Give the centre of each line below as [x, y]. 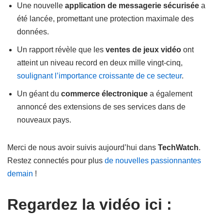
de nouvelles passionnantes [153, 161]
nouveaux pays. [44, 120]
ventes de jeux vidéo [143, 50]
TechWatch [178, 147]
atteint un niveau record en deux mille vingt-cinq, [100, 63]
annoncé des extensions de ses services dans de [101, 107]
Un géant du [39, 94]
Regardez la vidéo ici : [90, 204]
